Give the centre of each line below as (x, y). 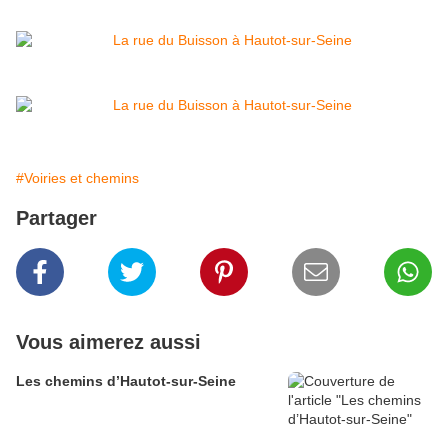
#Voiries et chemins (77, 178)
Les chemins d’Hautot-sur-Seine (126, 381)
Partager (56, 218)
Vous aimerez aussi (108, 342)
